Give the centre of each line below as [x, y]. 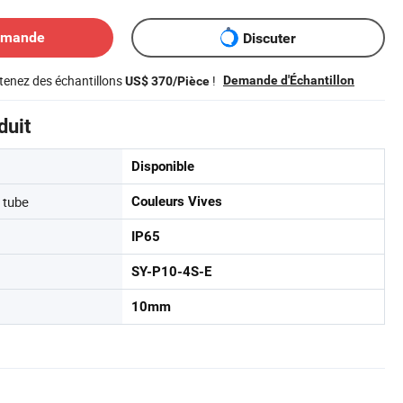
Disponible [163, 166]
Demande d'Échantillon [289, 80]
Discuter [269, 38]
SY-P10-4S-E [171, 272]
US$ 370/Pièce [167, 81]
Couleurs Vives [177, 201]
